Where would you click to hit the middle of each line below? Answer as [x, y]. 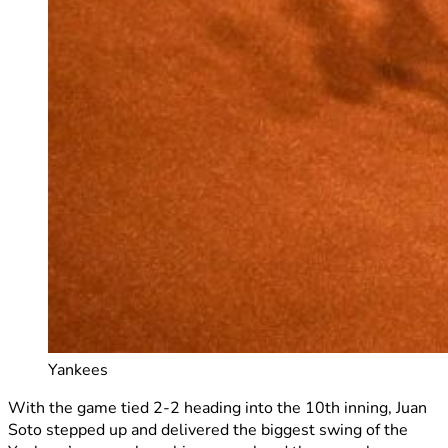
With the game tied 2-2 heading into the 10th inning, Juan [217, 407]
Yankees [78, 369]
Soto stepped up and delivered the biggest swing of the [208, 429]
